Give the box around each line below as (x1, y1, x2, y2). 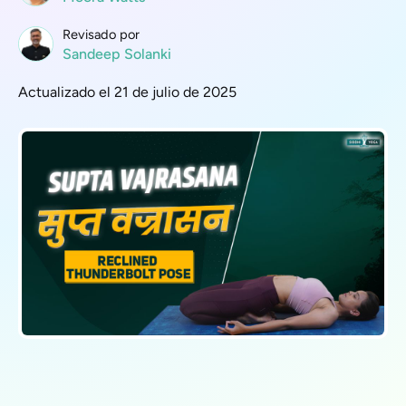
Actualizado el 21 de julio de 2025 (18, 83, 237, 101)
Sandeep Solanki (63, 45, 171, 63)
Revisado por (63, 26, 140, 43)
